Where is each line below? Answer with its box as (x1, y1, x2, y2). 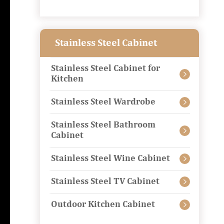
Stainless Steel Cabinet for (51, 64, 160, 73)
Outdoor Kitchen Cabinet (51, 200, 155, 209)
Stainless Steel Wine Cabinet (51, 154, 170, 163)
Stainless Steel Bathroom (51, 120, 155, 129)
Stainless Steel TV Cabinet (51, 177, 159, 186)
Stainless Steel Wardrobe (51, 97, 155, 106)
